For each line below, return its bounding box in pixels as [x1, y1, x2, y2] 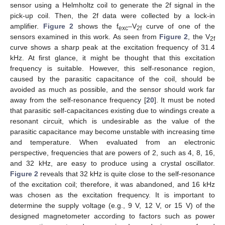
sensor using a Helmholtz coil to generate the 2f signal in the [10, 1, 215, 10]
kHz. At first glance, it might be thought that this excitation [10, 54, 215, 62]
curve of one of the [142, 22, 215, 31]
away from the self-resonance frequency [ [10, 96, 146, 104]
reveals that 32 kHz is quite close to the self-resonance [38, 170, 215, 178]
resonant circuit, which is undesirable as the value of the [10, 117, 215, 126]
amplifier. [10, 22, 43, 31]
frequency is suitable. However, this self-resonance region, [10, 64, 215, 73]
